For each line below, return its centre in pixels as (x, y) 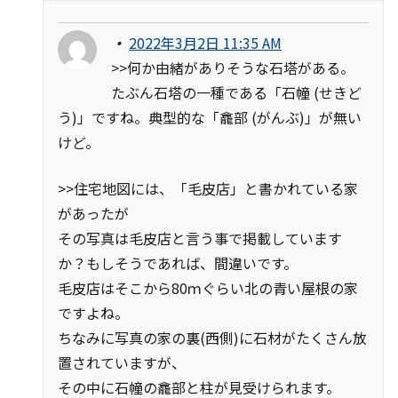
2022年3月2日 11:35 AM (205, 42)
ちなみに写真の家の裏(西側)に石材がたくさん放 (212, 337)
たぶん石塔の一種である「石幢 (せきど (236, 92)
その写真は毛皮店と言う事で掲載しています (200, 238)
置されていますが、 (122, 362)
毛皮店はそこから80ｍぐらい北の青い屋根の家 (208, 287)
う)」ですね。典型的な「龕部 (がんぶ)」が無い (210, 117)
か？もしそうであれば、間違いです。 (178, 263)
